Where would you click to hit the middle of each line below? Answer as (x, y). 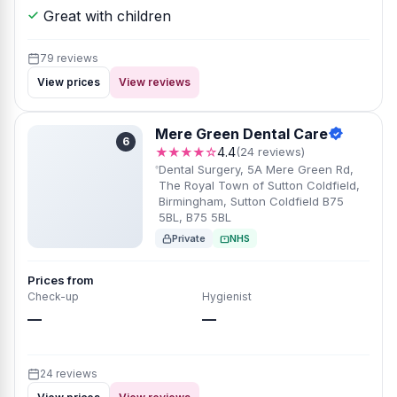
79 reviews (69, 58)
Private (189, 238)
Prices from (61, 280)
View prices (69, 82)
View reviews (155, 82)
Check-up (53, 296)
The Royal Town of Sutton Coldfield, (260, 185)
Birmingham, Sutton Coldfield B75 (252, 201)
